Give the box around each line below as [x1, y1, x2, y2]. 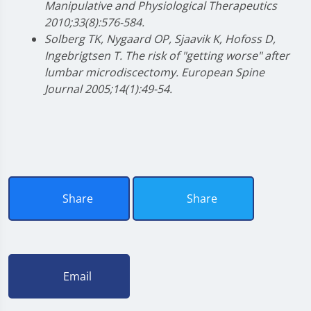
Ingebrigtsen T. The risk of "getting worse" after [44, 47, 289, 63]
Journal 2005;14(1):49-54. [44, 81, 172, 96]
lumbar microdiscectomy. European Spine [44, 64, 264, 80]
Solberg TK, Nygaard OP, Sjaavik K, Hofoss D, [44, 31, 276, 47]
